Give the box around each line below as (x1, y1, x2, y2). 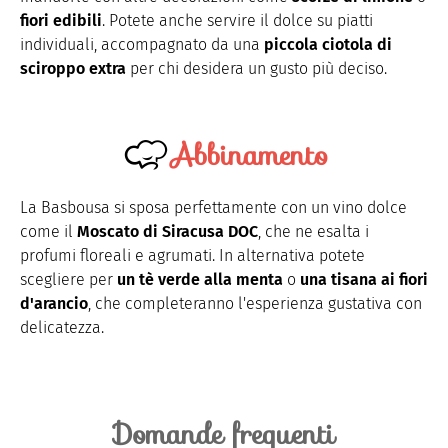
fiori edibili (20, 10, 102, 30)
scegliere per (20, 269, 117, 289)
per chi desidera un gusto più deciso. (126, 58, 387, 78)
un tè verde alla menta (117, 269, 283, 289)
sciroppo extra (20, 58, 126, 78)
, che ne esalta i (258, 221, 369, 241)
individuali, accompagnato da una (20, 34, 264, 54)
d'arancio (20, 293, 88, 313)
